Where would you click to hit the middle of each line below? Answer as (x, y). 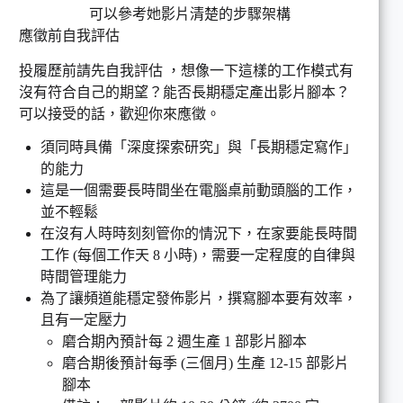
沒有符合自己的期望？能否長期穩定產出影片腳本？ (184, 92)
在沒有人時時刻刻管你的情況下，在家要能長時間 (199, 233)
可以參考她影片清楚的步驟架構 (189, 14)
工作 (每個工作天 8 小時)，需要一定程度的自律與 (198, 255)
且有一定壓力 (84, 319)
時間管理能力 (84, 276)
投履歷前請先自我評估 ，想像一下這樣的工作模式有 (186, 70)
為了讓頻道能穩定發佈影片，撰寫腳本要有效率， (199, 298)
